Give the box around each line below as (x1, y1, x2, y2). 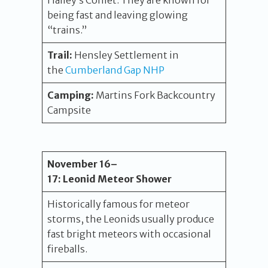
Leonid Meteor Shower (63, 173, 172, 185)
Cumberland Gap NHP (65, 64, 165, 76)
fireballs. (47, 243, 91, 255)
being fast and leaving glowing (47, 9, 188, 21)
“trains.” (47, 24, 89, 36)
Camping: (47, 89, 94, 101)
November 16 (47, 158, 111, 170)
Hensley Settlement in (72, 49, 179, 61)
